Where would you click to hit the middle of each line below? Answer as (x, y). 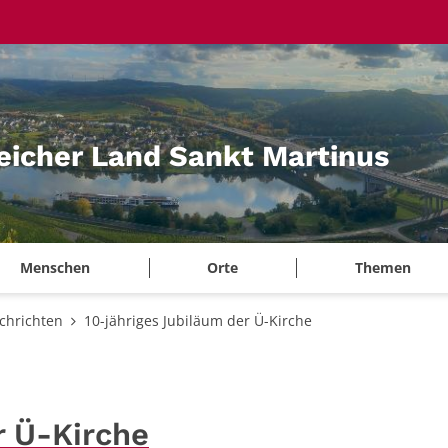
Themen (382, 268)
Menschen (55, 268)
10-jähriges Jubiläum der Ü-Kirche (197, 321)
